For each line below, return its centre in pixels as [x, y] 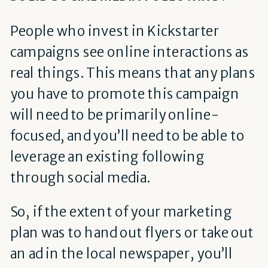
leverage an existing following [107, 156]
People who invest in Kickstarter [115, 31]
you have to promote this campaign [125, 94]
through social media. [80, 177]
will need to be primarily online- [114, 115]
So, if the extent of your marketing [121, 212]
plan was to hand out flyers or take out [132, 233]
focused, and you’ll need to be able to [127, 135]
